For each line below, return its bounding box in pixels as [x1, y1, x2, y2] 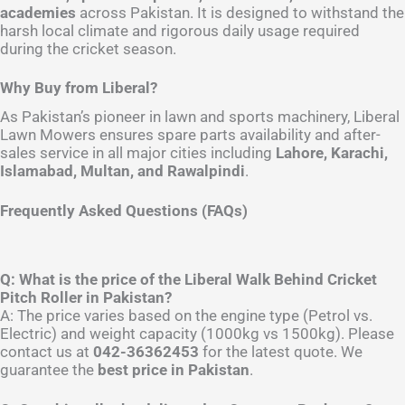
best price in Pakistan [98, 360, 250, 379]
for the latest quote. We [199, 342, 363, 361]
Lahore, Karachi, [276, 144, 388, 163]
